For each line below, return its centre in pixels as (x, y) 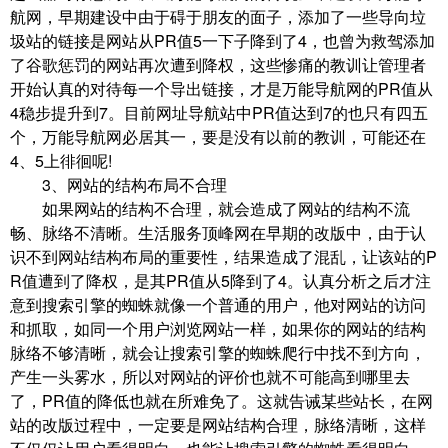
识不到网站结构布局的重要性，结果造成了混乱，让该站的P (223, 257)
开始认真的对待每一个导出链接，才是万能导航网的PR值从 (221, 89)
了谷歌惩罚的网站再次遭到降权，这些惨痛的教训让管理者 (218, 65)
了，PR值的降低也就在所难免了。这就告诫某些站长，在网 (221, 401)
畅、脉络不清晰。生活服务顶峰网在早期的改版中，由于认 (218, 233)
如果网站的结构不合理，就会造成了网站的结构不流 (210, 209)
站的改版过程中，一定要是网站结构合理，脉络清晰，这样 (218, 425)
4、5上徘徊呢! (61, 161)
